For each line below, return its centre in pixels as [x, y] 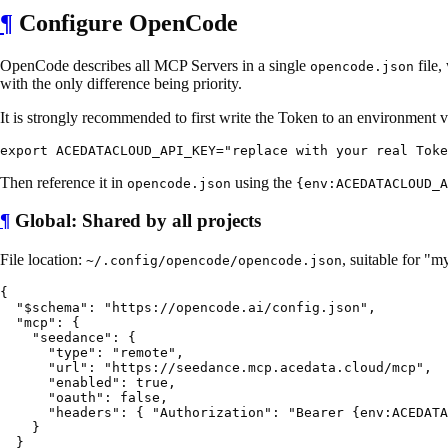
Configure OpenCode [125, 22]
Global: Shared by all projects [135, 221]
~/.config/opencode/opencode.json [214, 261]
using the [263, 182]
